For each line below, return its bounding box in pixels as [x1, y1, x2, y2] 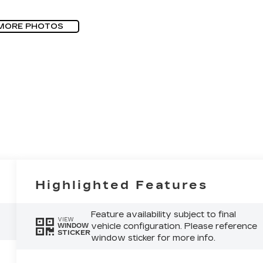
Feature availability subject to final [90, 209, 236, 220]
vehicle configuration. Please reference [90, 221, 257, 231]
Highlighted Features [35, 177, 208, 192]
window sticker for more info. [90, 232, 215, 243]
